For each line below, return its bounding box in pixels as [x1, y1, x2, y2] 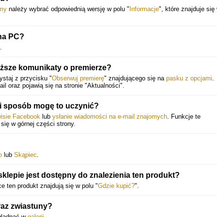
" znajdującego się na [104, 75, 166, 82]
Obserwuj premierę [52, 75, 104, 82]
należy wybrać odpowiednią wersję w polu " [7, 5, 129, 13]
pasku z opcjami [166, 75, 212, 82]
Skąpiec [14, 151, 37, 158]
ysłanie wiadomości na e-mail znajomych [52, 113, 167, 120]
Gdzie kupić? [98, 182, 135, 189]
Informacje [129, 5, 159, 13]
